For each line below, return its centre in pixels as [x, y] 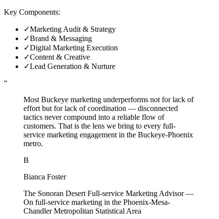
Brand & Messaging [61, 38]
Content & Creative [60, 57]
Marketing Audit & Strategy [73, 29]
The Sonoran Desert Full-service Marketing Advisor [104, 193]
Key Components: [32, 12]
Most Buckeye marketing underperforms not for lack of [109, 99]
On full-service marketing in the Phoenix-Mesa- [97, 202]
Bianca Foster [45, 176]
